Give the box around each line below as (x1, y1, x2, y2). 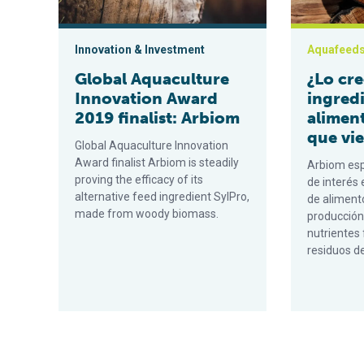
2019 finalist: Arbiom (75, 108, 240, 128)
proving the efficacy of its (75, 173, 203, 186)
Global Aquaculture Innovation (75, 139, 228, 152)
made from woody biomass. (75, 207, 219, 220)
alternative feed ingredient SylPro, (75, 190, 249, 203)
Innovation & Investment (75, 43, 205, 56)
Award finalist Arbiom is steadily (75, 156, 239, 169)
